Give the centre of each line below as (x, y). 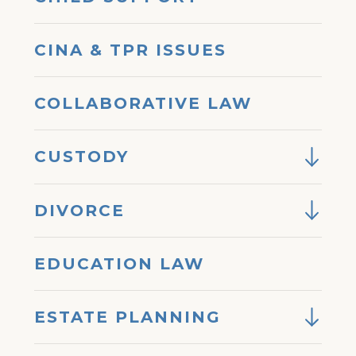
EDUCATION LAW (120, 263)
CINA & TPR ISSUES (131, 50)
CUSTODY (82, 157)
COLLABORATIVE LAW (143, 104)
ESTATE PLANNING (128, 317)
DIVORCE (80, 210)
